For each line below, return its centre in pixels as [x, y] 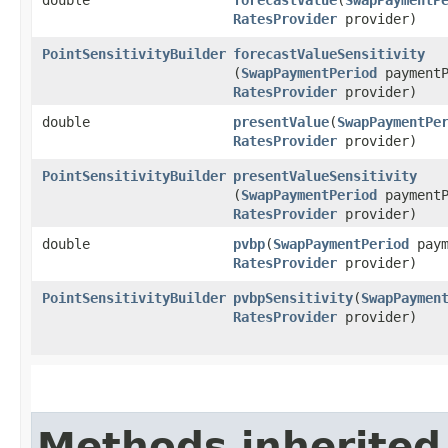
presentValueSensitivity [325, 175]
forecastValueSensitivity [329, 53]
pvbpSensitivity [293, 297]
